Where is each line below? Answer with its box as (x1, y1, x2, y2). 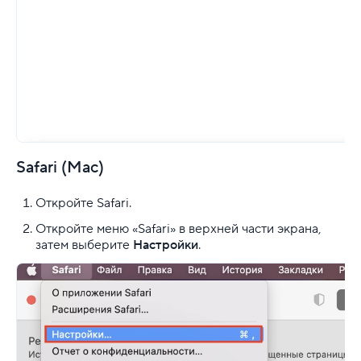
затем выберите (35, 236, 133, 253)
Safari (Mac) (16, 156, 104, 178)
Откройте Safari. (35, 194, 131, 211)
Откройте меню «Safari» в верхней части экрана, (35, 220, 321, 237)
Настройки (133, 236, 198, 253)
